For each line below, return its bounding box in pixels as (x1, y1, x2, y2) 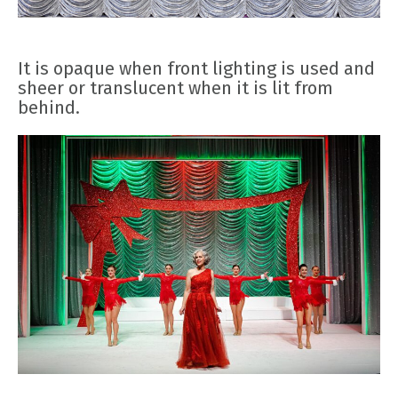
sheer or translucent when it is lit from (18, 77, 333, 99)
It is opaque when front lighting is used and (18, 58, 375, 80)
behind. (18, 97, 80, 119)
